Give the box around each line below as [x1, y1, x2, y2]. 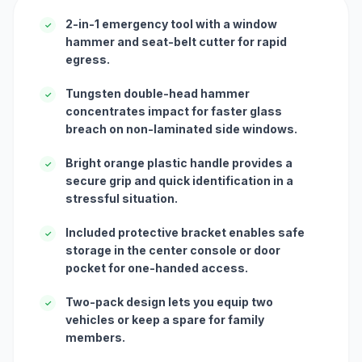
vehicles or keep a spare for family [65, 313, 264, 327]
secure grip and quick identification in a [65, 174, 293, 188]
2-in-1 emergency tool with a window [65, 17, 277, 32]
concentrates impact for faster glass [65, 104, 282, 119]
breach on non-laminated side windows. [65, 122, 297, 137]
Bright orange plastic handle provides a [65, 156, 293, 170]
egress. [65, 53, 110, 67]
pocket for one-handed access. [65, 261, 248, 276]
